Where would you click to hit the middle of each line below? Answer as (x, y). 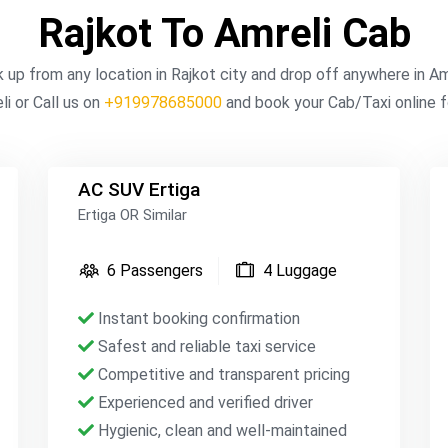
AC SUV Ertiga (139, 189)
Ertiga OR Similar (133, 215)
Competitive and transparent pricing (222, 374)
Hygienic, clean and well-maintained (221, 430)
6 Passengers (155, 270)
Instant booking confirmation (197, 318)
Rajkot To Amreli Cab (224, 33)
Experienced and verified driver (204, 402)
